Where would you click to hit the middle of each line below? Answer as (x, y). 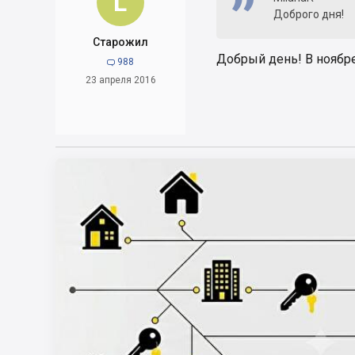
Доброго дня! (309, 14)
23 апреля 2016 (120, 80)
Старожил (120, 42)
